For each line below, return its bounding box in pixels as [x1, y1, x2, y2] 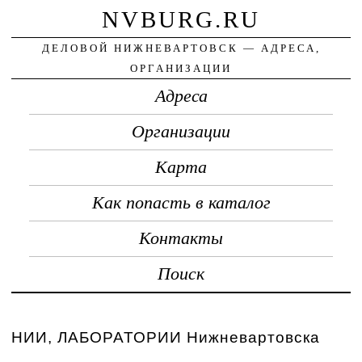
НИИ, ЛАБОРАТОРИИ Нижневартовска [11, 328, 321, 346]
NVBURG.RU [102, 6, 260, 32]
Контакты [139, 228, 223, 248]
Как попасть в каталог [91, 192, 271, 213]
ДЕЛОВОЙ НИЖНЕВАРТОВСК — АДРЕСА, [41, 41, 321, 54]
